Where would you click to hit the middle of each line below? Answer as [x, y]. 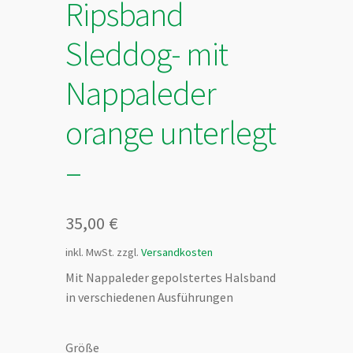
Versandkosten [177, 253]
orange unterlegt [171, 132]
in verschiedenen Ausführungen [150, 297]
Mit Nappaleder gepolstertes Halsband [171, 278]
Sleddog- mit [147, 53]
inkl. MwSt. [90, 253]
